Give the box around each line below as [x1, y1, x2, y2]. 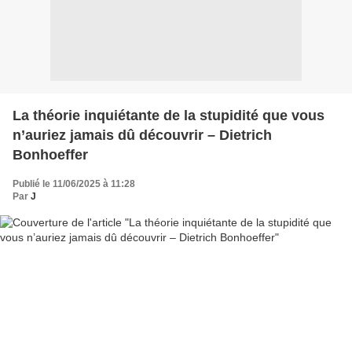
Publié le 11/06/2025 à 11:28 [13, 178, 135, 189]
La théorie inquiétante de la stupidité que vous [13, 107, 324, 123]
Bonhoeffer [13, 146, 88, 163]
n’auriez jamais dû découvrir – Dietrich [13, 126, 272, 143]
